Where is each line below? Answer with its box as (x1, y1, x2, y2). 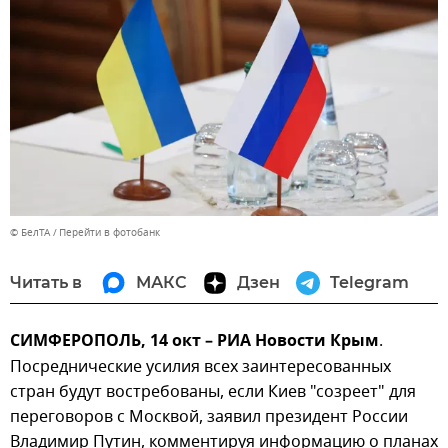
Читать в (10, 273, 82, 293)
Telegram (330, 273, 409, 293)
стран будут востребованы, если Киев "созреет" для (10, 380, 416, 405)
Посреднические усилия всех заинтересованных (10, 355, 391, 380)
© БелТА (10, 225, 50, 241)
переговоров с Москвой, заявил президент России (10, 405, 408, 430)
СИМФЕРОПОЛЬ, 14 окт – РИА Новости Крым (10, 329, 379, 356)
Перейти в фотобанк (59, 225, 160, 241)
